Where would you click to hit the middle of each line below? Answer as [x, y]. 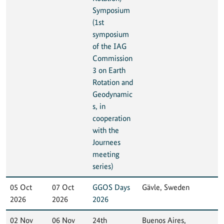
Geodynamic [112, 94]
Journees [106, 142]
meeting [106, 154]
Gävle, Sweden [166, 187]
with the [106, 130]
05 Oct [21, 187]
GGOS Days [111, 187]
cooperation [111, 118]
